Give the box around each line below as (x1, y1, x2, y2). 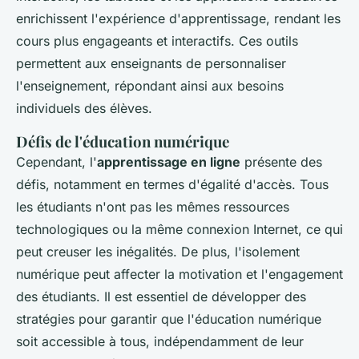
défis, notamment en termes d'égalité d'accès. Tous (16, 176, 329, 193)
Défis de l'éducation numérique (16, 131, 229, 152)
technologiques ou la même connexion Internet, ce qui (16, 221, 343, 238)
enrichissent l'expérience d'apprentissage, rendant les (16, 10, 341, 27)
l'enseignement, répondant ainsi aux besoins (16, 78, 284, 95)
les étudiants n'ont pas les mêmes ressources (16, 199, 289, 216)
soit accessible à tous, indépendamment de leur (16, 333, 304, 350)
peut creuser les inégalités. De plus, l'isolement (16, 244, 300, 260)
